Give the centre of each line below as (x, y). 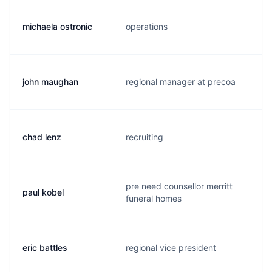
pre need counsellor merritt (179, 186)
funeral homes (154, 198)
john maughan (50, 82)
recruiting (144, 137)
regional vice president (171, 247)
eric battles (45, 247)
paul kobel (43, 192)
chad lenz (42, 137)
